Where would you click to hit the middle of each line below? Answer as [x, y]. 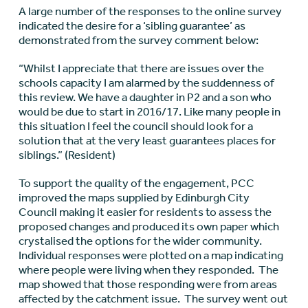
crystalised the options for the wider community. [141, 241]
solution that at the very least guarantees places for [147, 141]
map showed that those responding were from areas [147, 284]
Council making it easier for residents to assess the [145, 212]
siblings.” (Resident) [67, 155]
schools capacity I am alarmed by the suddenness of [146, 83]
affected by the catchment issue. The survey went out [153, 299]
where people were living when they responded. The [148, 270]
